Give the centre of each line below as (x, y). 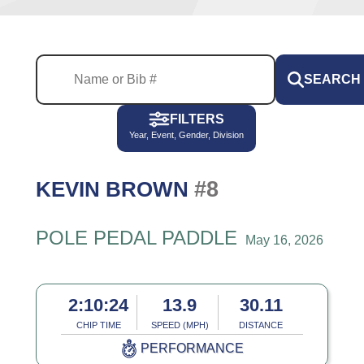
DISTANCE (261, 325)
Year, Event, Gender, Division (186, 135)
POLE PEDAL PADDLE (136, 238)
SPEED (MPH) (180, 325)
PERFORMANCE (192, 349)
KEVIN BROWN (115, 189)
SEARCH (332, 80)
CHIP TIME (98, 325)
